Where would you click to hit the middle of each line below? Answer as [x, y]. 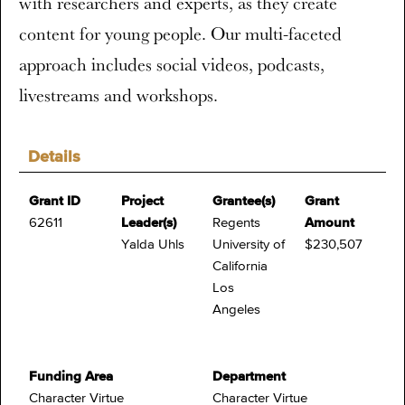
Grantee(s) [244, 201]
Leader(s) [148, 223]
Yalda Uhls [152, 245]
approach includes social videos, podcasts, [172, 64]
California [240, 266]
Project [142, 201]
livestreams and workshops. [118, 95]
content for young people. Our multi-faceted [180, 33]
